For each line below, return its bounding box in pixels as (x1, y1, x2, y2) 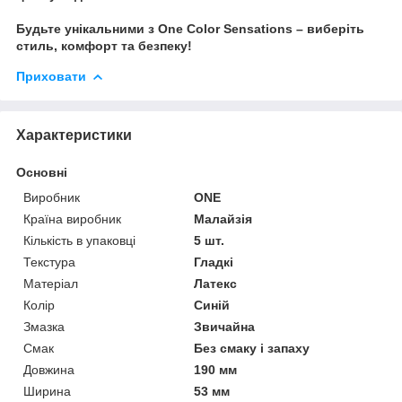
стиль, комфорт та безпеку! (16, 38, 192, 53)
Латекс (194, 275, 238, 291)
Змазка (23, 319, 65, 334)
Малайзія (194, 211, 253, 226)
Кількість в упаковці (23, 232, 135, 248)
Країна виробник (23, 211, 121, 226)
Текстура (23, 254, 75, 269)
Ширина (23, 383, 71, 398)
